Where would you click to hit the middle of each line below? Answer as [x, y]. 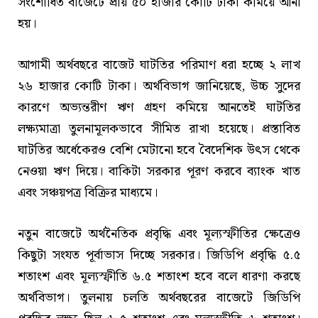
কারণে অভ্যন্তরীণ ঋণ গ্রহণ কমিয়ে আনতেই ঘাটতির [159, 108]
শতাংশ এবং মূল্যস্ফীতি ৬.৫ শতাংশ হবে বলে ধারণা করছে [159, 276]
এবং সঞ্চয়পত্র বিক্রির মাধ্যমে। [88, 193]
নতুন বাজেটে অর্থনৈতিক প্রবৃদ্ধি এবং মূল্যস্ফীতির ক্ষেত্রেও [159, 234]
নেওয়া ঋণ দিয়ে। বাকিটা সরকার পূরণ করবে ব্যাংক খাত [159, 172]
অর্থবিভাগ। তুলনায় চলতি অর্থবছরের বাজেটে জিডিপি [159, 297]
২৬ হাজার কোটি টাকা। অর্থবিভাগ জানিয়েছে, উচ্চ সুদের [159, 87]
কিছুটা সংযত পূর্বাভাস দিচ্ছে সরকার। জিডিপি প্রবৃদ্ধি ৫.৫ [159, 255]
